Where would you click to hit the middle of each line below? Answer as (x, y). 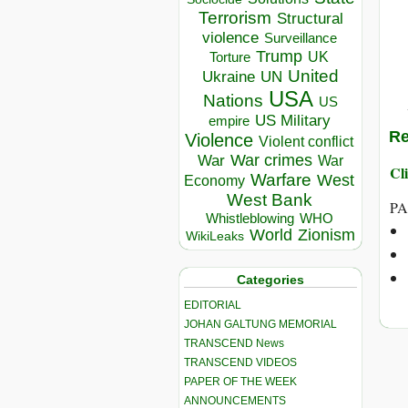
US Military (292, 121)
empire (229, 121)
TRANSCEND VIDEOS (240, 362)
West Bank (269, 200)
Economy (214, 181)
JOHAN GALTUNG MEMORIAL (260, 324)
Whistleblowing (250, 219)
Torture (230, 57)
